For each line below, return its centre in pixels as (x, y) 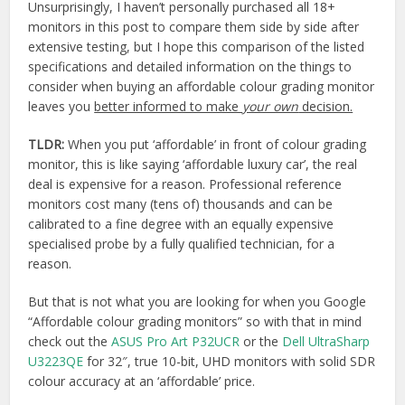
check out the (70, 341)
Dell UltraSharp (326, 341)
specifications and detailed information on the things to (190, 66)
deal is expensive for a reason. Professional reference (185, 184)
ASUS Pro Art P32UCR (176, 341)
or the (261, 341)
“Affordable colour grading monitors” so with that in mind (195, 321)
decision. (326, 106)
